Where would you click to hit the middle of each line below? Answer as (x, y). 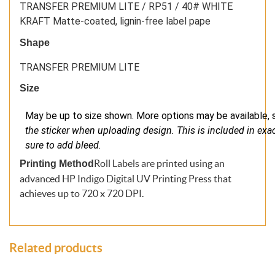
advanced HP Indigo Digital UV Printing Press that (126, 179)
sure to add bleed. (63, 145)
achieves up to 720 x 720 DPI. (82, 194)
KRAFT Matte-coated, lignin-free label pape (115, 21)
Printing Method (57, 164)
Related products (56, 248)
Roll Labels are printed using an (159, 164)
